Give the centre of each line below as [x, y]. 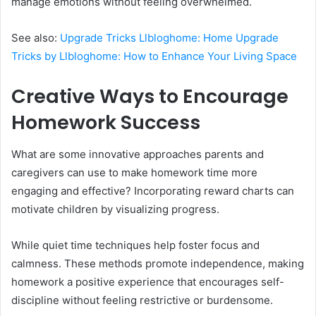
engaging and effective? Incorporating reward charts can [153, 190]
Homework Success [106, 123]
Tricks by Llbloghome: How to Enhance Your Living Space [154, 56]
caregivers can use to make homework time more [134, 172]
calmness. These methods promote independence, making [158, 263]
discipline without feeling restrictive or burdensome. [142, 300]
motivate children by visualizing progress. [115, 209]
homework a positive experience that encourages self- [148, 281]
